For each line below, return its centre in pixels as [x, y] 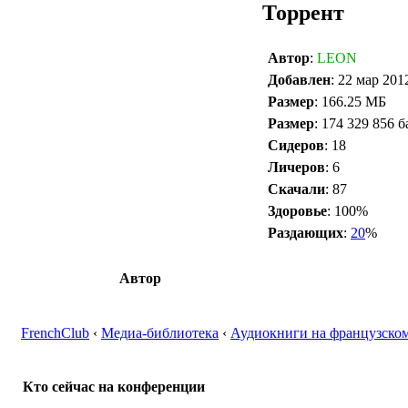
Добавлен [299, 79]
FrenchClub [55, 332]
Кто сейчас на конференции [114, 387]
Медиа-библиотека [160, 332]
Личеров [296, 167]
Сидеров [296, 145]
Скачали [296, 189]
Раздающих [306, 232]
